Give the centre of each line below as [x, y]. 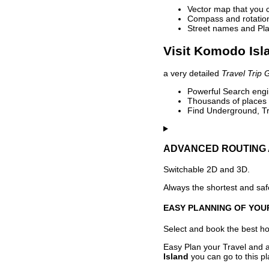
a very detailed [192, 74]
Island [176, 257]
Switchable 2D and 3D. [207, 169]
